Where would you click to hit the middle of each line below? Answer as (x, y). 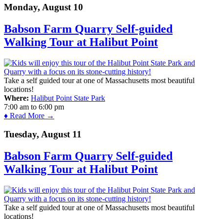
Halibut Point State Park (68, 98)
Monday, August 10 (44, 7)
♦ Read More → (29, 115)
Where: (16, 98)
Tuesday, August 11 (43, 134)
